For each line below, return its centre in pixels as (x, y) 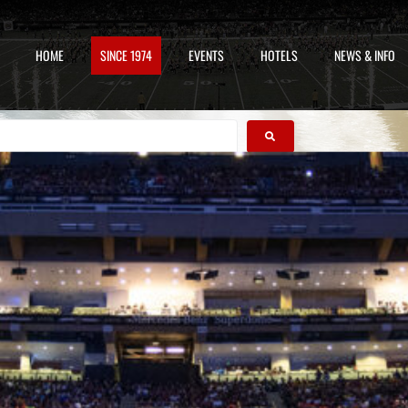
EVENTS (207, 55)
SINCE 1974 (127, 55)
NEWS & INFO (365, 55)
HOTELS (280, 55)
